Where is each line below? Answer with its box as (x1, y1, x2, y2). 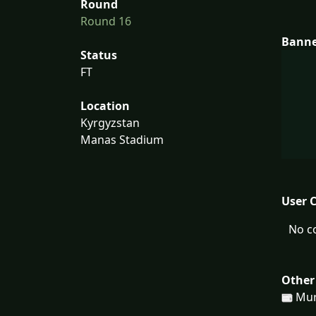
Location (80, 98, 130, 114)
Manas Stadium (80, 132, 164, 148)
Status (80, 47, 117, 63)
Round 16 (80, 13, 131, 30)
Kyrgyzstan (80, 115, 140, 131)
